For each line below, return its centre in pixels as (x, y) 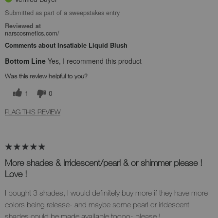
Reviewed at (23, 26)
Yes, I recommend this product (94, 61)
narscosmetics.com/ (32, 33)
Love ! (16, 173)
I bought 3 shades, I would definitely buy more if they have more (106, 192)
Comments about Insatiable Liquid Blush (66, 45)
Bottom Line (25, 61)
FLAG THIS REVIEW (33, 111)
